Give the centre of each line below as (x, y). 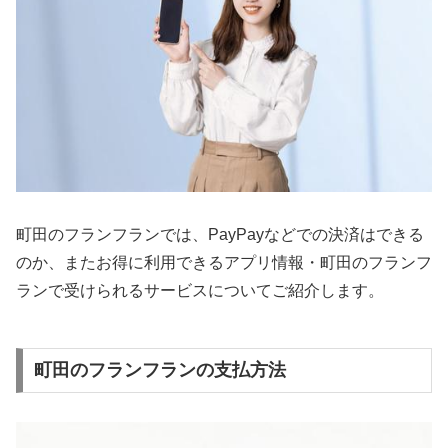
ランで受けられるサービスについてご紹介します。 (200, 290)
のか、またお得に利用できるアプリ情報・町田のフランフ (224, 262)
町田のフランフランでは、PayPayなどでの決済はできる (220, 234)
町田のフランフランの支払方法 (159, 370)
